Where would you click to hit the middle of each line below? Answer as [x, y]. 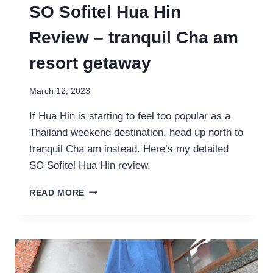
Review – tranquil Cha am [134, 38]
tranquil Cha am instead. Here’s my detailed [129, 149]
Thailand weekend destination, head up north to [136, 132]
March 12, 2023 [60, 91]
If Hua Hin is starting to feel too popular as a [130, 116]
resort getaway [90, 63]
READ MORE [57, 193]
